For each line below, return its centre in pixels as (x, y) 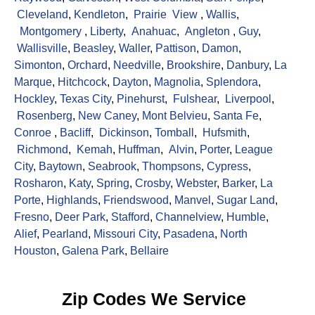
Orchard (88, 65)
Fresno (32, 217)
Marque (33, 82)
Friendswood (136, 200)
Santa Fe (236, 116)
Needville (137, 65)
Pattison (176, 49)
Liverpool (248, 99)
